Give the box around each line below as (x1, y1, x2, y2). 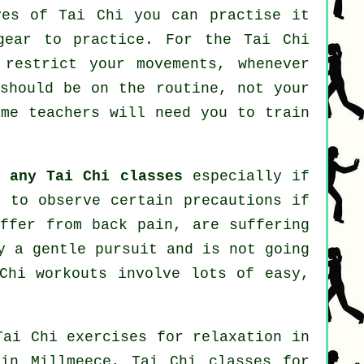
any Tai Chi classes (9, 168, 183, 185)
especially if (182, 168, 310, 185)
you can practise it (123, 7, 310, 24)
